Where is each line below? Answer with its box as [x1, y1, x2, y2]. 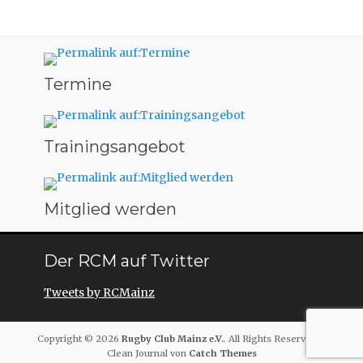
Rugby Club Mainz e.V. [122, 333, 224, 344]
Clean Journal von [106, 348, 189, 359]
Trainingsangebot [44, 137, 186, 156]
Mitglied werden [44, 199, 177, 219]
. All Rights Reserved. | [224, 333, 326, 344]
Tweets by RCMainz [44, 285, 155, 300]
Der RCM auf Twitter [44, 251, 210, 271]
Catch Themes [188, 348, 257, 359]
